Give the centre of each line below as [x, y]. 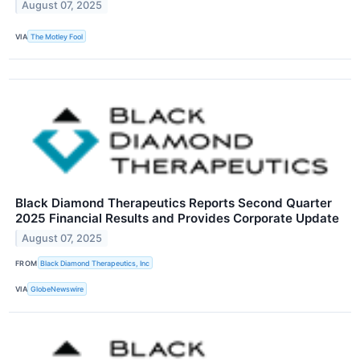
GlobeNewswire [57, 288]
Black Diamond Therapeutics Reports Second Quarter [174, 203]
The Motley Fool [57, 36]
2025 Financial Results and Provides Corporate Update [177, 219]
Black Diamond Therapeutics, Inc [95, 263]
